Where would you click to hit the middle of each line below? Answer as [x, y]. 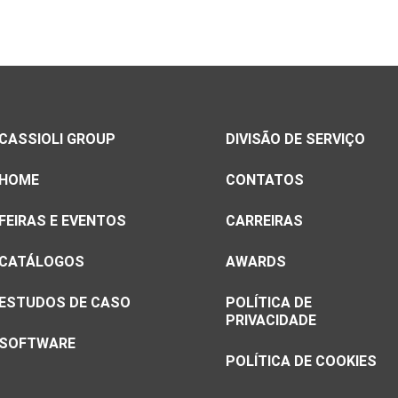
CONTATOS [265, 180]
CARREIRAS [264, 221]
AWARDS [256, 262]
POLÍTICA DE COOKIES [301, 362]
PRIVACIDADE [271, 321]
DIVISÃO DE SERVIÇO [295, 139]
